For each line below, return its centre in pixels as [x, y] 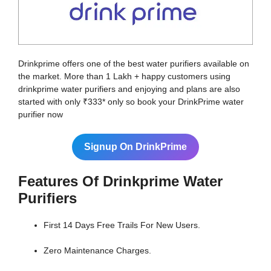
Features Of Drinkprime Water [120, 181]
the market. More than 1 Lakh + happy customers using [124, 76]
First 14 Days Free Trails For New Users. [122, 225]
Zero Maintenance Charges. [97, 250]
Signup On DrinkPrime [135, 146]
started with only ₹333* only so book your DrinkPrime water [131, 101]
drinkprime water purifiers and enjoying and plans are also [129, 89]
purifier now [41, 114]
